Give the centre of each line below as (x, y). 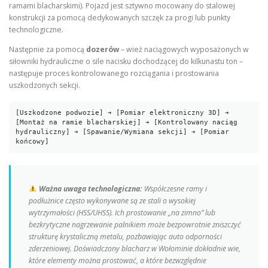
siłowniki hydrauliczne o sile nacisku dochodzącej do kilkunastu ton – (126, 62)
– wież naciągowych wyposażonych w (184, 50)
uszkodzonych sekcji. (45, 86)
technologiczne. (36, 30)
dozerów (103, 50)
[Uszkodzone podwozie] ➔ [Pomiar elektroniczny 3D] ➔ (123, 112)
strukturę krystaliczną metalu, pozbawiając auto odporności (125, 236)
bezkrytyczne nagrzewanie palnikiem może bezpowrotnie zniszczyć (135, 224)
